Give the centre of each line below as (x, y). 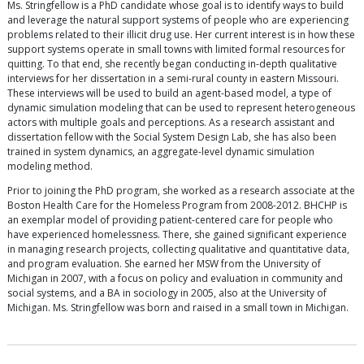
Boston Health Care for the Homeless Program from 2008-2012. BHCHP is (177, 206)
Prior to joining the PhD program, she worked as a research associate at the (181, 191)
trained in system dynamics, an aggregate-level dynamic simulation (161, 152)
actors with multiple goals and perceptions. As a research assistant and (171, 123)
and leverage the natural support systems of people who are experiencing (178, 20)
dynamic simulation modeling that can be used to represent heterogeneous (181, 108)
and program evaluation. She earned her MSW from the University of (164, 264)
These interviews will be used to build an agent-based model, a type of (169, 93)
